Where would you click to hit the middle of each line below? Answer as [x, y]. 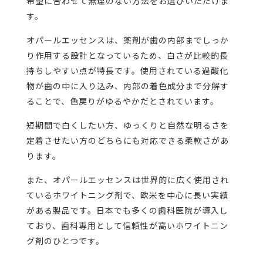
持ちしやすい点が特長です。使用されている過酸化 [127, 71]
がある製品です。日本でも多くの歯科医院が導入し [127, 210]
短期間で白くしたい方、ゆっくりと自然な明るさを [127, 125]
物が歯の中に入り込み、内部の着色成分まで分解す [127, 86]
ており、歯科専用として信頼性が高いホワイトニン [127, 226]
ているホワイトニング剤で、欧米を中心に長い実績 [127, 195]
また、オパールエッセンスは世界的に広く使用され [127, 180]
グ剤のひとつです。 [65, 241]
